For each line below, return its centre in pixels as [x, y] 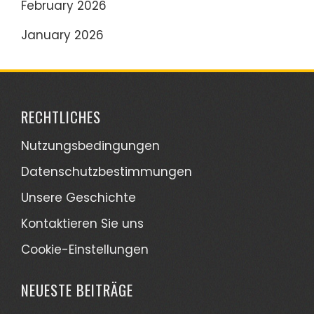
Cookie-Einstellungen [85, 250]
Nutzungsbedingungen [90, 146]
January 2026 [62, 35]
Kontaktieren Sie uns [82, 224]
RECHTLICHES [61, 117]
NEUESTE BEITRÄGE [77, 290]
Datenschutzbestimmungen [107, 172]
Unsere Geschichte [78, 198]
